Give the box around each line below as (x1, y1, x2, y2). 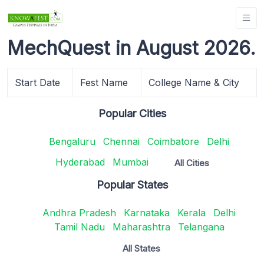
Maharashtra (112, 220, 170, 233)
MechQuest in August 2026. (7, 36, 256, 60)
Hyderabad (55, 156, 105, 169)
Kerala (177, 206, 206, 219)
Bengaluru (49, 135, 95, 147)
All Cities (174, 157, 209, 169)
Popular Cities (98, 107, 166, 120)
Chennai (103, 135, 140, 147)
